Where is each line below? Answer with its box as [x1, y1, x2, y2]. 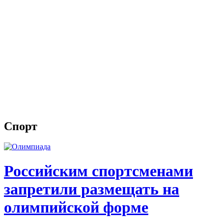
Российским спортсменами [4, 162, 193, 180]
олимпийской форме [4, 198, 148, 216]
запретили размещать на [4, 180, 179, 198]
